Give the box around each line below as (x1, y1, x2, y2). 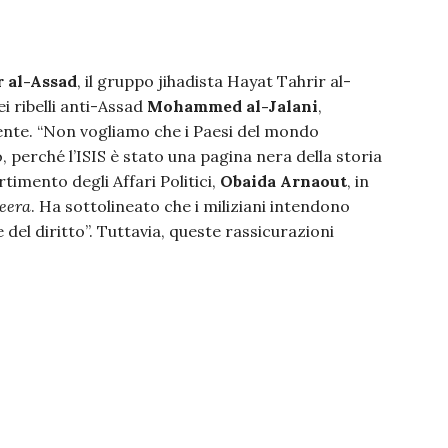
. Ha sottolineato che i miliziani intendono (31, 196, 350, 217)
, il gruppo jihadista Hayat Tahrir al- (77, 71, 351, 92)
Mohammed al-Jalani (147, 96, 318, 117)
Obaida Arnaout (220, 171, 347, 192)
